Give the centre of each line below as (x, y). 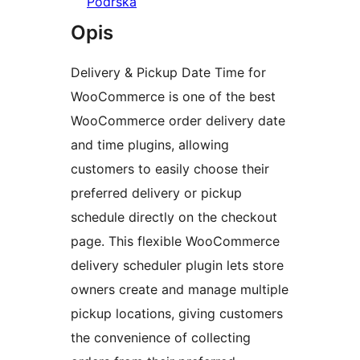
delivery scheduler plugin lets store (177, 266)
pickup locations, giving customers (177, 314)
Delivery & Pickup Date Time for (168, 73)
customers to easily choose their (170, 169)
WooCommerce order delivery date (178, 121)
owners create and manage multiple (180, 290)
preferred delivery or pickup (156, 193)
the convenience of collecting (161, 338)
